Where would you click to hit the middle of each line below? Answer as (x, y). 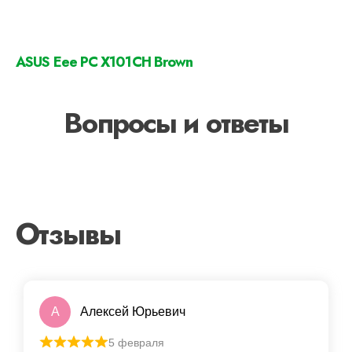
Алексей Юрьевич (133, 311)
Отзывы (68, 233)
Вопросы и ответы (176, 123)
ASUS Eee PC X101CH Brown (104, 62)
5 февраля (136, 342)
